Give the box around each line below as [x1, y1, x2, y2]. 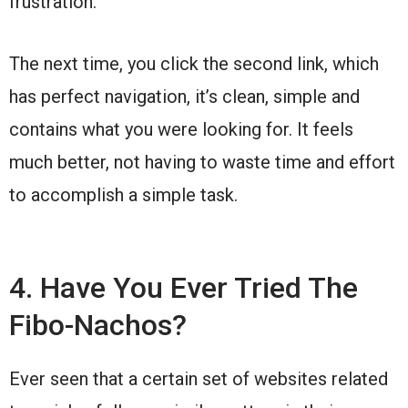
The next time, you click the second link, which [9, 53, 379, 76]
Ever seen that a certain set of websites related [9, 368, 388, 391]
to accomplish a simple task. [9, 184, 238, 207]
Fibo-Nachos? [9, 308, 187, 343]
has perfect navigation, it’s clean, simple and [9, 86, 360, 108]
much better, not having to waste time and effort [9, 151, 395, 174]
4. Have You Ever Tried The [9, 270, 358, 306]
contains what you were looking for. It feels [9, 118, 353, 141]
